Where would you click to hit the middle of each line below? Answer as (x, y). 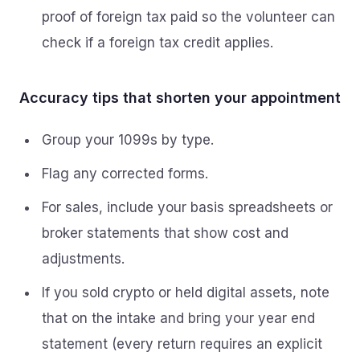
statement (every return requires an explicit (182, 344)
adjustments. (83, 259)
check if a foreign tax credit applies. (157, 43)
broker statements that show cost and (165, 233)
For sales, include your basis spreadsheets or (187, 207)
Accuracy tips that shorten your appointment (180, 98)
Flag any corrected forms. (125, 174)
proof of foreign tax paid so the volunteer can (188, 17)
